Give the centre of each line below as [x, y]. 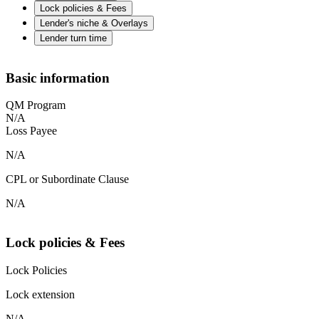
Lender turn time [73, 38]
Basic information [58, 78]
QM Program [36, 105]
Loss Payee [31, 131]
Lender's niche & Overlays [94, 23]
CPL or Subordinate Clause [67, 179]
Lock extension [40, 294]
